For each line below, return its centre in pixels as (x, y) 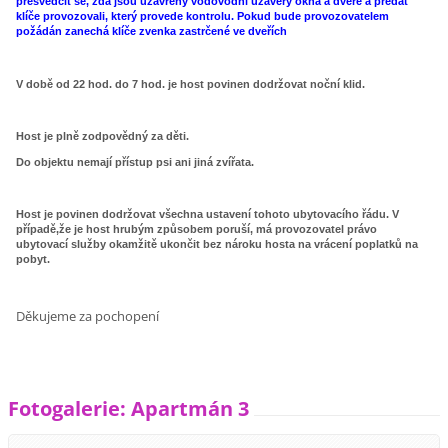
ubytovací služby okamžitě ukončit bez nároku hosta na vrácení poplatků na (217, 244)
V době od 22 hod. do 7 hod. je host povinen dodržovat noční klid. (191, 83)
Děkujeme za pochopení (88, 315)
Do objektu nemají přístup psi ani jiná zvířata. (135, 162)
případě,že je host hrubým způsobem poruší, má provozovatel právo (197, 229)
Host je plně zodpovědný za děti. (103, 135)
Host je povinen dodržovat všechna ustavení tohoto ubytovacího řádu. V (208, 214)
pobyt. (33, 259)
